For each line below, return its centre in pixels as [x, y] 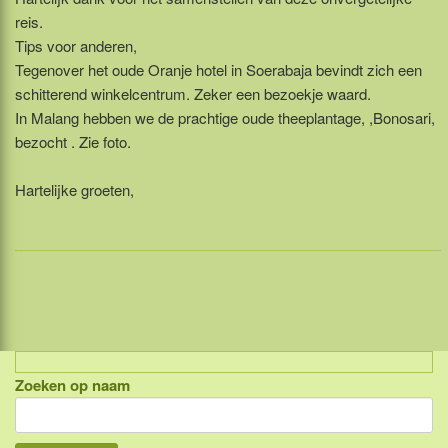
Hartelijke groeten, [74, 190]
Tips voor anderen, [76, 46]
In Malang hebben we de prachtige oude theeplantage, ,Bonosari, [225, 118]
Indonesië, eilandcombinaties [170, 395]
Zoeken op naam [72, 385]
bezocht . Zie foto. [73, 142]
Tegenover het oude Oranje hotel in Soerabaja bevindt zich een [218, 70]
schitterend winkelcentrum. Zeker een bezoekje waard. [193, 94]
